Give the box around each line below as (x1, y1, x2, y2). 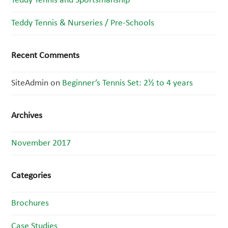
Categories (11, 171, 51, 181)
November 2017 (11, 138, 71, 148)
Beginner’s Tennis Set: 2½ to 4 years (62, 78, 193, 88)
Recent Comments (11, 51, 80, 61)
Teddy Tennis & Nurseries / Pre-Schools (11, 18, 155, 28)
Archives (11, 111, 43, 121)
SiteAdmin (11, 78, 49, 88)
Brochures (11, 198, 49, 208)
